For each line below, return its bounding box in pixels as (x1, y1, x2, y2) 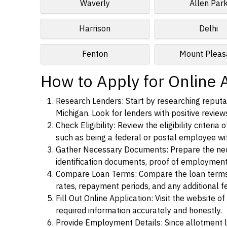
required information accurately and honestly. (56, 205, 222, 217)
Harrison (79, 23, 111, 35)
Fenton (82, 48, 108, 60)
